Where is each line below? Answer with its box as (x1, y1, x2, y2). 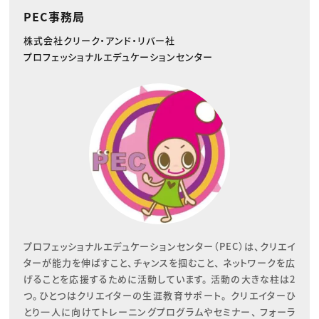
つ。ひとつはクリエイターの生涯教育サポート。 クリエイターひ (23, 288, 296, 303)
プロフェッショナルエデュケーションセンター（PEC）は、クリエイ (23, 239, 296, 253)
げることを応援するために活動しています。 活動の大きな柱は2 (23, 272, 296, 286)
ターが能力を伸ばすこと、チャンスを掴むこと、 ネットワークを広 (23, 256, 296, 270)
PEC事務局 (23, 7, 85, 25)
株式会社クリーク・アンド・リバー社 (23, 33, 175, 47)
